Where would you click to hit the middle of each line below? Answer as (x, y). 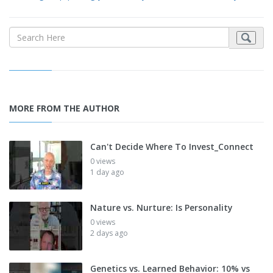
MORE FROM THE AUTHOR (64, 108)
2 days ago (109, 233)
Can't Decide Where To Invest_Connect (172, 147)
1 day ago (107, 172)
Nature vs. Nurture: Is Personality (161, 208)
